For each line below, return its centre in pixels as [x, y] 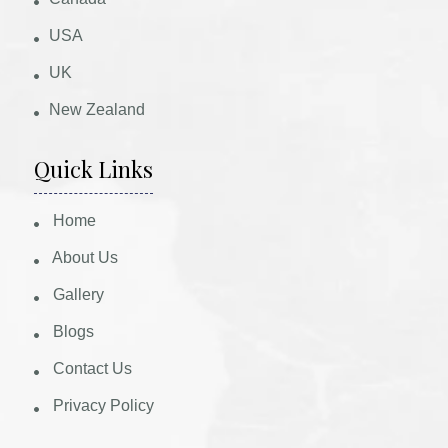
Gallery [77, 294]
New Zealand [97, 109]
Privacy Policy [102, 405]
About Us [84, 257]
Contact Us [91, 368]
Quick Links [94, 169]
